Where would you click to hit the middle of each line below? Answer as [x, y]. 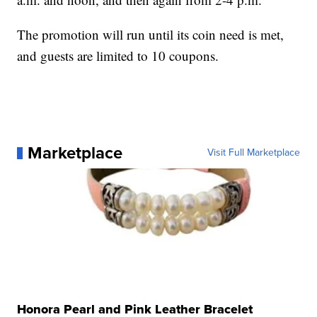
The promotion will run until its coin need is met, [151, 35]
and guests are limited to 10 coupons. [118, 56]
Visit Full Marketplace [253, 153]
